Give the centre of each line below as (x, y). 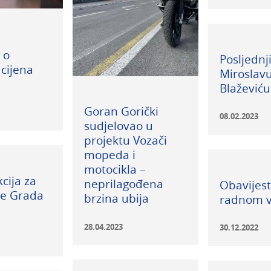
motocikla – (115, 169)
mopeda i (109, 155)
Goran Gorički (121, 111)
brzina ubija (116, 198)
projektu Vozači (125, 140)
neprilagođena (123, 184)
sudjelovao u (118, 126)
